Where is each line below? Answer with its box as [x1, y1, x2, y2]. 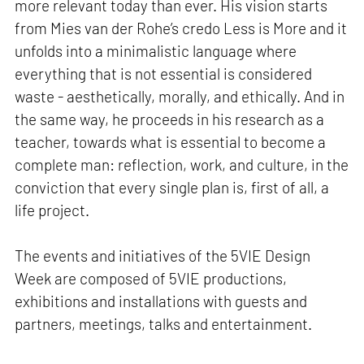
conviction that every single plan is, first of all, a [15, 177, 330, 197]
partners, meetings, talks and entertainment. [15, 314, 313, 333]
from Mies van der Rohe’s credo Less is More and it [15, 18, 348, 37]
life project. [15, 200, 90, 219]
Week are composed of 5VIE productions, [15, 268, 288, 288]
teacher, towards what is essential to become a [15, 132, 327, 151]
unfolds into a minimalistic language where [15, 41, 297, 60]
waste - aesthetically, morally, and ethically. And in [15, 86, 345, 106]
